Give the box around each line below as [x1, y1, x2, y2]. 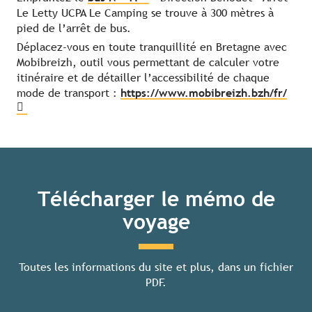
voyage [122, 210, 190, 235]
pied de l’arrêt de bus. [17, 22, 131, 36]
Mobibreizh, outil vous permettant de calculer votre [17, 56, 279, 70]
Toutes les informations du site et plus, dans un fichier [19, 260, 293, 274]
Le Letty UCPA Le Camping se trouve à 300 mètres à [17, 6, 274, 20]
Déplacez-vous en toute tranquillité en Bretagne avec [17, 40, 287, 54]
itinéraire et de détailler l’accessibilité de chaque [17, 71, 270, 85]
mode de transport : [17, 86, 120, 100]
